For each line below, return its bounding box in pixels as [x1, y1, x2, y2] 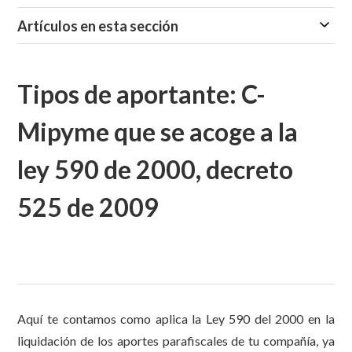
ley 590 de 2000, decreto [17, 154, 294, 185]
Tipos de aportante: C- [17, 79, 266, 109]
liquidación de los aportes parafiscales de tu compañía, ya [17, 333, 335, 349]
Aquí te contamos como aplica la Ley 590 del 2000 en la [17, 311, 335, 327]
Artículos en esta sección [17, 17, 179, 35]
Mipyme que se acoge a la [17, 116, 299, 147]
